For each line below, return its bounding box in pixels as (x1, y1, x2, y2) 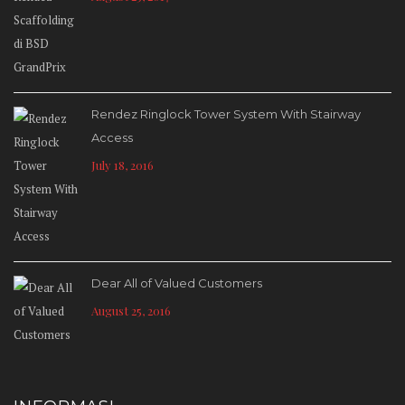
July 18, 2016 (91, 156, 154, 173)
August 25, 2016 (91, 302, 171, 318)
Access (91, 129, 133, 145)
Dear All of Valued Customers (91, 275, 262, 290)
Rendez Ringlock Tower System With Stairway (91, 106, 361, 121)
